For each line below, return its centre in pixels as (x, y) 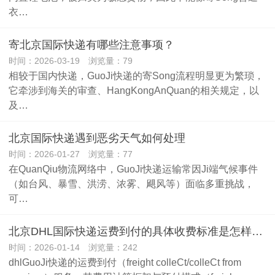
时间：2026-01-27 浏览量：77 (71, 154)
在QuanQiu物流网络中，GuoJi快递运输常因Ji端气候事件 (133, 169)
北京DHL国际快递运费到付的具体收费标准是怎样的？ (257, 231)
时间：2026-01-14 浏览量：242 (73, 247)
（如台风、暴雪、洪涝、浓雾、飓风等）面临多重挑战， (131, 184)
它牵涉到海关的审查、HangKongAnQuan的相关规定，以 (134, 90)
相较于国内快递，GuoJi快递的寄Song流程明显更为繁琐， (136, 76)
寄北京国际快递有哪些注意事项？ (91, 45)
